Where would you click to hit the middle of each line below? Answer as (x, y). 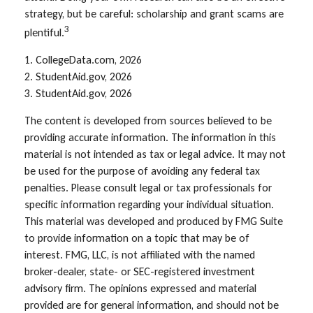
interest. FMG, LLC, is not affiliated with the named (140, 255)
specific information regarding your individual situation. (149, 205)
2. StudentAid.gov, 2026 (78, 77)
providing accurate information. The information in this (150, 138)
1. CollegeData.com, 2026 (83, 60)
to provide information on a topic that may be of (137, 238)
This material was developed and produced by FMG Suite (154, 221)
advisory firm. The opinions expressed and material (140, 289)
